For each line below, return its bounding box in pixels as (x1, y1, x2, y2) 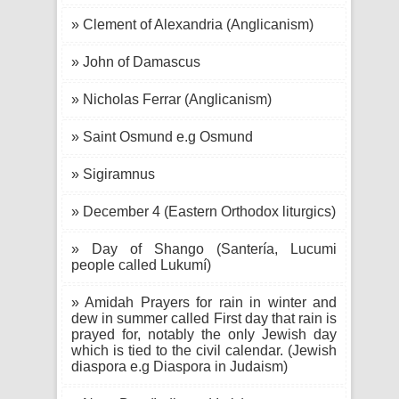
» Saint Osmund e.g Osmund (71, 129, 253, 144)
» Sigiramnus (71, 167, 155, 182)
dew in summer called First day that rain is (71, 311, 337, 326)
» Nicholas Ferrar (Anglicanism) (71, 92, 272, 107)
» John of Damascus (71, 54, 200, 69)
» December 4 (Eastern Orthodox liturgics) (71, 204, 336, 219)
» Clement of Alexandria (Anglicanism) (71, 17, 313, 32)
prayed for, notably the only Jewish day (71, 327, 337, 342)
